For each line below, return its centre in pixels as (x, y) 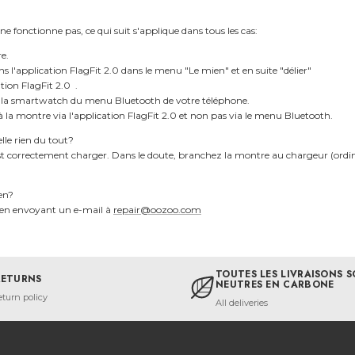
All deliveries (242, 302)
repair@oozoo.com (157, 209)
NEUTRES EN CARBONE (275, 284)
